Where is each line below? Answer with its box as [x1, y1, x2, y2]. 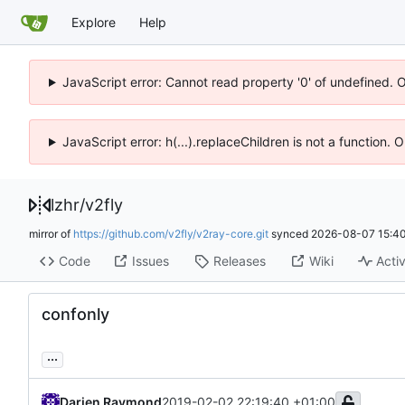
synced [268, 226, 311, 240]
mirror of [29, 226, 73, 240]
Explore [71, 14, 116, 30]
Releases [212, 253, 266, 269]
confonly [42, 304, 109, 324]
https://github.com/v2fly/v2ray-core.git [73, 226, 268, 240]
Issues [131, 253, 169, 269]
